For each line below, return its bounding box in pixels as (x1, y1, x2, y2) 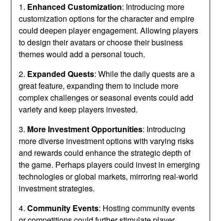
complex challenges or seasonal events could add (19, 91, 194, 103)
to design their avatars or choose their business (19, 36, 184, 48)
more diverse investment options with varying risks (19, 135, 194, 147)
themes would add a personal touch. (19, 48, 146, 60)
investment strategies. (19, 182, 95, 194)
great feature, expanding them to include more (19, 79, 179, 91)
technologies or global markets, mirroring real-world (19, 170, 198, 182)
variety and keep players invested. (19, 103, 138, 115)
